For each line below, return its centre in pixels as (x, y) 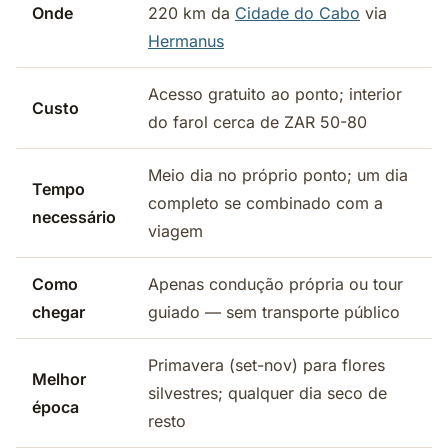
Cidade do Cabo (297, 13)
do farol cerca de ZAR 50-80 (257, 122)
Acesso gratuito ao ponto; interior (275, 94)
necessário (74, 217)
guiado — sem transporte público (274, 312)
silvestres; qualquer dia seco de (267, 393)
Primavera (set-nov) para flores (266, 365)
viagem (175, 231)
